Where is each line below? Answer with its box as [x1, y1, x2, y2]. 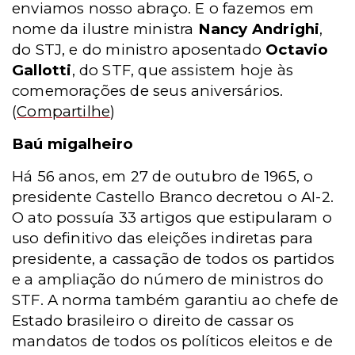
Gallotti [12, 60, 72, 79]
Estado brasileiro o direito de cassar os [12, 311, 295, 330]
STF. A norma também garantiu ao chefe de [12, 290, 339, 309]
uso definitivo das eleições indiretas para [12, 228, 313, 247]
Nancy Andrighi [197, 19, 320, 38]
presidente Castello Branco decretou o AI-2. [12, 187, 334, 206]
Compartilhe [17, 101, 111, 120]
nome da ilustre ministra [12, 19, 198, 38]
